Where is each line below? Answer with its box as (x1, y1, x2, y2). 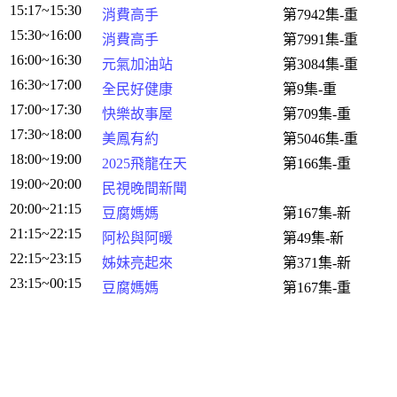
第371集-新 (283, 255, 351, 270)
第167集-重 (283, 280, 351, 295)
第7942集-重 (283, 7, 358, 22)
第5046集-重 (283, 131, 358, 146)
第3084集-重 (283, 57, 358, 72)
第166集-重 (283, 156, 351, 171)
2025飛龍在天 (102, 156, 187, 171)
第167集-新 (283, 206, 351, 221)
